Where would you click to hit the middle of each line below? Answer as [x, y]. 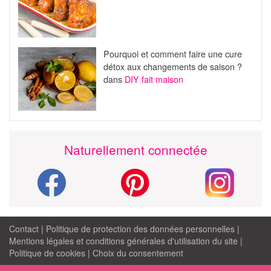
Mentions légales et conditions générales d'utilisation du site [123, 240]
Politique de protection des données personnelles [140, 228]
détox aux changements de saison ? [172, 67]
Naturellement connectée [135, 149]
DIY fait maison [154, 79]
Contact [24, 228]
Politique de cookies [47, 253]
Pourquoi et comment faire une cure [172, 54]
